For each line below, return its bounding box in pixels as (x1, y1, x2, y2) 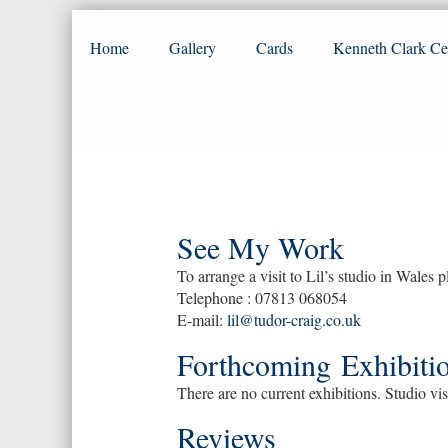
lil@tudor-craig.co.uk (227, 309, 361, 330)
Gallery (169, 37, 216, 58)
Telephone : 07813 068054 (177, 287, 347, 308)
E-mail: (177, 309, 227, 330)
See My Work (177, 227, 344, 267)
